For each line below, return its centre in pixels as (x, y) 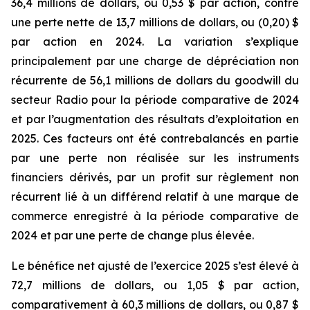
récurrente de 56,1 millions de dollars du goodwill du (155, 80)
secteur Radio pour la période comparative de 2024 (155, 99)
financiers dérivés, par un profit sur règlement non (155, 177)
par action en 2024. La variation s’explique (155, 41)
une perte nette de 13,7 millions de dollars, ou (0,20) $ (155, 22)
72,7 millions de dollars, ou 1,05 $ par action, (155, 285)
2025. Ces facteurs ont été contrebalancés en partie (155, 138)
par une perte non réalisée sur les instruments (155, 157)
